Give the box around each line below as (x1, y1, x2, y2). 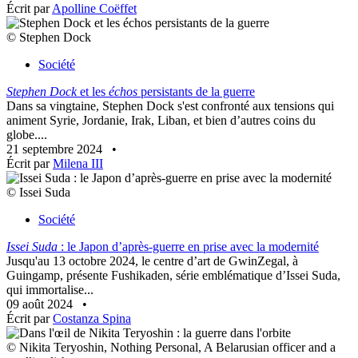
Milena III (53, 157, 103, 171)
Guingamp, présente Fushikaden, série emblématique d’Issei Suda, (6, 268, 340, 283)
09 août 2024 (6, 297, 76, 312)
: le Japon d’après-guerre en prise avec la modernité (58, 240, 319, 254)
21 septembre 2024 (6, 142, 105, 157)
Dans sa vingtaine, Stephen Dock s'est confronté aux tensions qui (6, 99, 334, 113)
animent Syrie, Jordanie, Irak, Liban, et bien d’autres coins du (6, 113, 316, 128)
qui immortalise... (6, 283, 93, 297)
